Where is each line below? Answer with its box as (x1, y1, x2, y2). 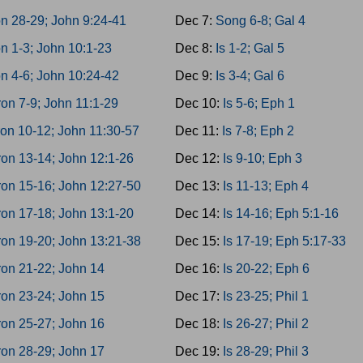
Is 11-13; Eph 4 (222, 179, 309, 193)
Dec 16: (174, 262, 223, 275)
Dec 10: (174, 96, 223, 110)
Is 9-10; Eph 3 (222, 152, 302, 165)
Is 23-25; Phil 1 (222, 289, 309, 303)
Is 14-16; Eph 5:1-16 (222, 207, 339, 220)
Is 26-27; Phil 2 (222, 317, 309, 331)
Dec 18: (174, 317, 223, 331)
